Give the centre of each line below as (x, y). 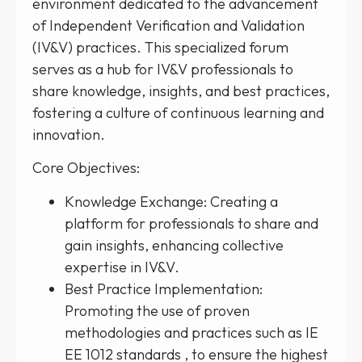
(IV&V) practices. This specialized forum (160, 48)
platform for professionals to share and (192, 223)
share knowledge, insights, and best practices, (181, 91)
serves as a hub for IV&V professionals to (163, 69)
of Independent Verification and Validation (168, 26)
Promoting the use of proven (157, 310)
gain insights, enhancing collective (174, 245)
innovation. (69, 135)
